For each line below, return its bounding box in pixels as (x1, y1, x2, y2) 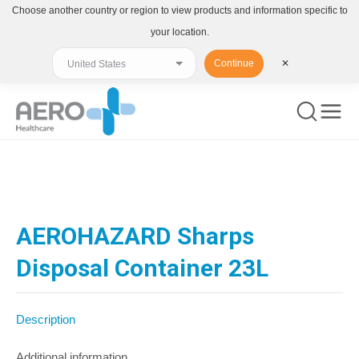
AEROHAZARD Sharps (16, 222, 254, 250)
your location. (150, 26, 209, 38)
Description (16, 313, 75, 326)
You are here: (16, 172, 86, 186)
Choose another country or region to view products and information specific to (11, 5, 348, 16)
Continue (214, 58, 254, 69)
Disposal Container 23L (16, 254, 268, 282)
